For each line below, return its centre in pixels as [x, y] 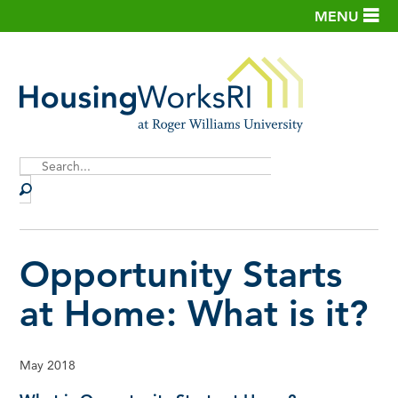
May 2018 [48, 366]
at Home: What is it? [194, 313]
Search [38, 186]
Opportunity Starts [181, 274]
